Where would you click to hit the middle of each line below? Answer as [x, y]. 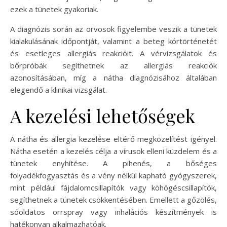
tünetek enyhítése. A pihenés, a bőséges [113, 163]
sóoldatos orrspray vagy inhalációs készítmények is [113, 212]
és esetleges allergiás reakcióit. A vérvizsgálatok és [113, 53]
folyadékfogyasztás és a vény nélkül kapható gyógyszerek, [113, 175]
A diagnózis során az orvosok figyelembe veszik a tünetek [113, 29]
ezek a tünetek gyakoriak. [54, 9]
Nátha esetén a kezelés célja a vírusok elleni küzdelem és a [113, 151]
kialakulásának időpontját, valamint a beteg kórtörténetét [113, 41]
